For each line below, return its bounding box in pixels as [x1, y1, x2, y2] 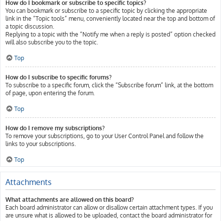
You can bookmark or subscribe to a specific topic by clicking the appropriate [5, 7, 207, 14]
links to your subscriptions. [5, 140, 76, 147]
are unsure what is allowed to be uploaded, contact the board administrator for [5, 212, 212, 219]
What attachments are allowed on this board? [5, 196, 134, 203]
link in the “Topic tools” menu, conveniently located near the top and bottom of [5, 15, 215, 22]
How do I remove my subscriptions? [5, 124, 105, 132]
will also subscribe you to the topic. [5, 38, 98, 46]
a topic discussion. [5, 23, 54, 30]
